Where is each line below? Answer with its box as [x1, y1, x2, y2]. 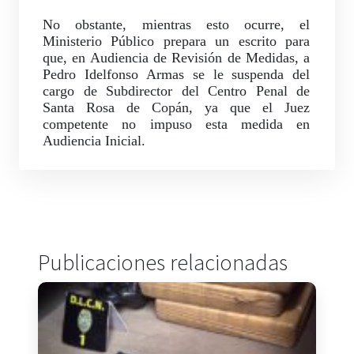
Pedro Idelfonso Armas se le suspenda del [43, 66, 311, 83]
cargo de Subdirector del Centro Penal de [43, 83, 311, 100]
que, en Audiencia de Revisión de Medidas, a [43, 50, 311, 66]
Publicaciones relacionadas [38, 248, 288, 277]
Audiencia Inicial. [43, 133, 145, 149]
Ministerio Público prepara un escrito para [43, 33, 311, 50]
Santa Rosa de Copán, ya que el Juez [43, 100, 311, 116]
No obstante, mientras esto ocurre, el [43, 17, 311, 33]
